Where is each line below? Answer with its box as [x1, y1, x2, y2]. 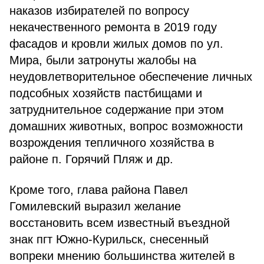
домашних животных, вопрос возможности [9, 120, 243, 133]
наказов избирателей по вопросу [9, 4, 189, 17]
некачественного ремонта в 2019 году [9, 21, 217, 34]
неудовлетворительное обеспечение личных [9, 70, 252, 83]
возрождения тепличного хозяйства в [9, 136, 214, 149]
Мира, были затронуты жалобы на [9, 54, 196, 67]
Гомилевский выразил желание [9, 200, 181, 213]
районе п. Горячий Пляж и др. [9, 153, 173, 166]
